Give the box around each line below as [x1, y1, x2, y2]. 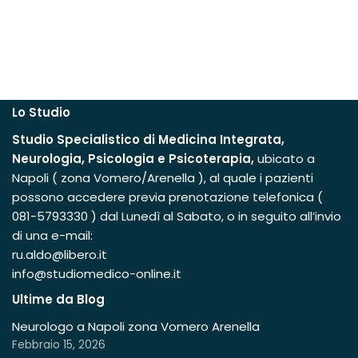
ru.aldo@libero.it [12, 246, 107, 263]
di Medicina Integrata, [143, 131, 284, 148]
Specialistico [57, 131, 140, 148]
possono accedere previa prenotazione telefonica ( [12, 189, 323, 205]
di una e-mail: [12, 227, 93, 244]
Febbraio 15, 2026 [12, 337, 105, 352]
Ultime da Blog [12, 291, 105, 308]
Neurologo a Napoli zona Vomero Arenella [12, 318, 260, 335]
